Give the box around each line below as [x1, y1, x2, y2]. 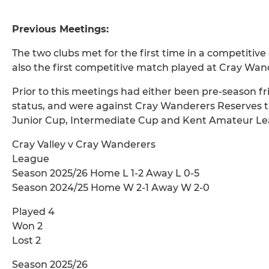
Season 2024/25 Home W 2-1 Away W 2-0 [12, 182, 210, 194]
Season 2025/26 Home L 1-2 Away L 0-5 [12, 168, 199, 180]
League [12, 153, 49, 165]
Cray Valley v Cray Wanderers [12, 139, 156, 151]
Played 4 [12, 206, 55, 218]
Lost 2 [12, 235, 41, 247]
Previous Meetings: [12, 23, 109, 35]
